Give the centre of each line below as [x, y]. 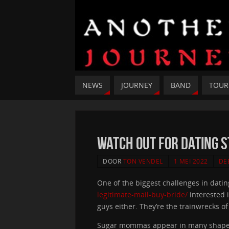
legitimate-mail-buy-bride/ [142, 194]
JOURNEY [137, 85]
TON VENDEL [143, 161]
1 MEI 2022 [191, 161]
